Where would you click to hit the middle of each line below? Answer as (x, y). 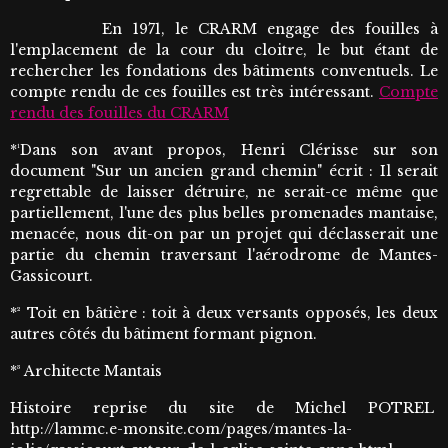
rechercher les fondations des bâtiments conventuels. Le (224, 71)
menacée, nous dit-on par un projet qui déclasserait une (224, 234)
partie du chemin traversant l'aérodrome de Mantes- (224, 255)
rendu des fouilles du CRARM (119, 113)
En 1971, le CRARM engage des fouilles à (224, 29)
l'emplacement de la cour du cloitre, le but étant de (224, 50)
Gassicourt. (51, 276)
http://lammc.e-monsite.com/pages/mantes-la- (181, 429)
